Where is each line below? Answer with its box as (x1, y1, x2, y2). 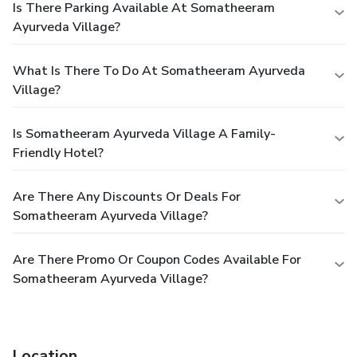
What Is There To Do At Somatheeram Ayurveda (13, 61, 305, 80)
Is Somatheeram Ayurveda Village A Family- (13, 124, 276, 143)
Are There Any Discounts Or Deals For (13, 187, 241, 206)
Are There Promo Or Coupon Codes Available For (13, 250, 301, 269)
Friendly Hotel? (13, 143, 104, 162)
